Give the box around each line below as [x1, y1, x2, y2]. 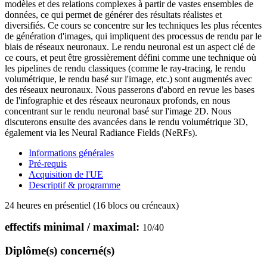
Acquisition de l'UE [29, 169, 103, 179]
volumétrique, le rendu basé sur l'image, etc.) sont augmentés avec [5, 73, 252, 84]
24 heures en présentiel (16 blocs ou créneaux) [5, 200, 179, 210]
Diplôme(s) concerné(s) [5, 244, 114, 257]
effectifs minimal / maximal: [5, 220, 142, 233]
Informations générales [29, 147, 114, 158]
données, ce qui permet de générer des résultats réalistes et [5, 9, 222, 20]
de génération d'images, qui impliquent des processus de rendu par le [5, 30, 262, 41]
